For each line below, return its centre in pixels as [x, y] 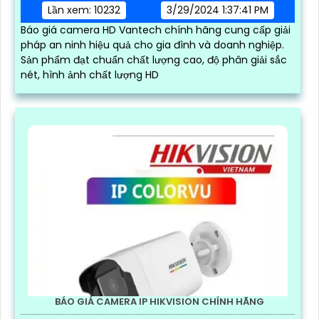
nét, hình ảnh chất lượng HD [90, 75]
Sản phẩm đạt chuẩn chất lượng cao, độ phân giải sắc [154, 60]
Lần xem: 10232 [84, 10]
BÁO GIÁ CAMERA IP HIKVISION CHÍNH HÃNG [159, 302]
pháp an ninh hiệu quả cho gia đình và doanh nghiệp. [152, 45]
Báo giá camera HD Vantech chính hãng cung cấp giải [156, 30]
